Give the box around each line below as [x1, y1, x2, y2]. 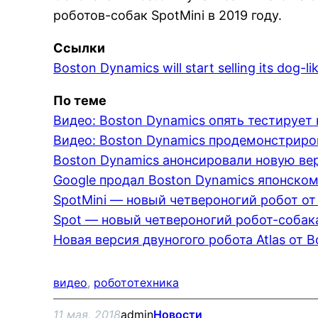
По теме [53, 93, 107, 108]
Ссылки [53, 40, 106, 55]
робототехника [94, 275, 180, 290]
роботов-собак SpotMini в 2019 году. [53, 8, 283, 23]
